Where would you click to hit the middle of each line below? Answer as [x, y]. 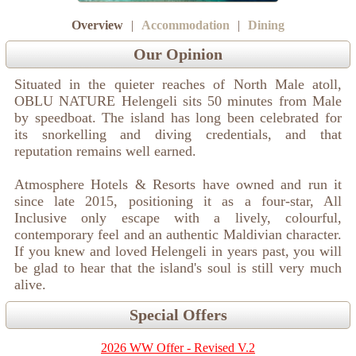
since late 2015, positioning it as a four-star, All [178, 201]
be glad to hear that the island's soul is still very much [178, 268]
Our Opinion [178, 54]
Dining [266, 25]
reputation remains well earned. [105, 151]
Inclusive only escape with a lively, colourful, [178, 218]
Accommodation [186, 25]
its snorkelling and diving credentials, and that [178, 135]
